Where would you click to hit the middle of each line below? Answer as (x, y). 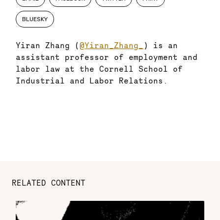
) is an (161, 45)
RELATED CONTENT (49, 183)
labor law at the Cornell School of (99, 69)
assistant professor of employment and (107, 57)
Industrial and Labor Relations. (92, 81)
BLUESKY (35, 19)
